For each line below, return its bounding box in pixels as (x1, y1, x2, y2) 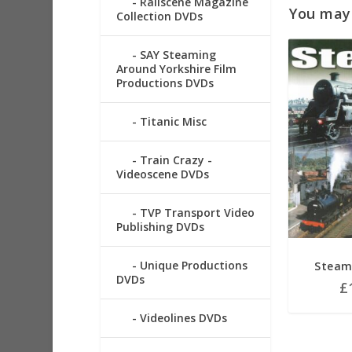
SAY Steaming (139, 47, 216, 63)
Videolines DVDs (139, 310, 227, 326)
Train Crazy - (139, 152, 212, 168)
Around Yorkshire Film (115, 61, 236, 77)
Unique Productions (139, 258, 247, 273)
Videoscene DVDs (115, 167, 209, 182)
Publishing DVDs (115, 219, 204, 235)
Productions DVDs (115, 75, 214, 91)
